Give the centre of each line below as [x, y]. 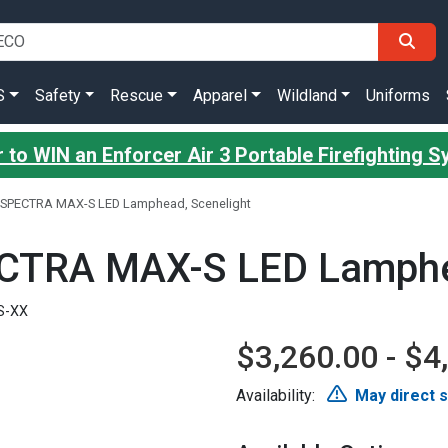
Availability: [277, 395]
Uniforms [398, 95]
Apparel [220, 95]
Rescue [137, 95]
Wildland [306, 95]
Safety [57, 95]
